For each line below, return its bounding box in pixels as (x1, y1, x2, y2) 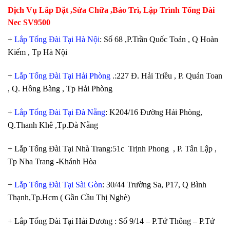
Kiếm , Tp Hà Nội (8, 48, 67, 57)
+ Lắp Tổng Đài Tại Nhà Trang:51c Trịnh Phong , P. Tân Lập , (8, 144, 217, 153)
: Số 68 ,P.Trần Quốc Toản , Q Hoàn (100, 35, 218, 44)
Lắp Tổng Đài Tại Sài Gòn (14, 180, 102, 189)
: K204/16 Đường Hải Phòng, (105, 107, 202, 117)
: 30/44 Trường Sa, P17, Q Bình (102, 180, 206, 189)
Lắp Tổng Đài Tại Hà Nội (14, 35, 100, 44)
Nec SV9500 (8, 17, 50, 27)
